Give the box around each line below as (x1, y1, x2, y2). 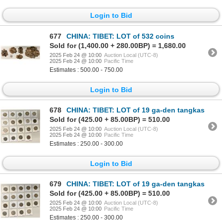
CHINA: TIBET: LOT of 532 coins (66, 32, 174, 40)
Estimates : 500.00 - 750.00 (50, 66, 123, 73)
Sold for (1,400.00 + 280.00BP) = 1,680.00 (50, 41, 186, 50)
